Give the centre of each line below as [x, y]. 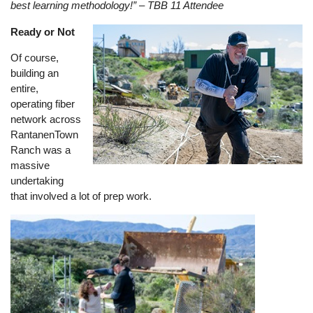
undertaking [37, 180]
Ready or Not [43, 31]
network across [46, 119]
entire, [25, 88]
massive [30, 165]
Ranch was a [41, 150]
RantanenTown [45, 134]
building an [35, 73]
